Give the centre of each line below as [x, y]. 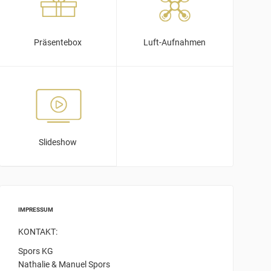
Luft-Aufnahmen [175, 42]
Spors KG [36, 251]
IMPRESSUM [36, 209]
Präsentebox [58, 42]
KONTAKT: [38, 231]
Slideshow [58, 142]
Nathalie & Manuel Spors [64, 264]
